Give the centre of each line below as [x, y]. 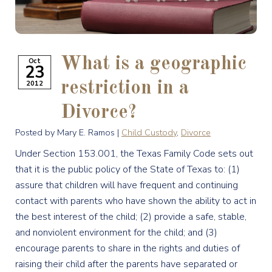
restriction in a [125, 89]
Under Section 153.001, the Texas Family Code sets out [134, 154]
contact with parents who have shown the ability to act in [136, 201]
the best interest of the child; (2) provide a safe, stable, [131, 217]
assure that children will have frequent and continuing [127, 185]
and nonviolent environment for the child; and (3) [116, 233]
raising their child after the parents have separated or [126, 264]
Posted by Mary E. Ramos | [68, 132]
